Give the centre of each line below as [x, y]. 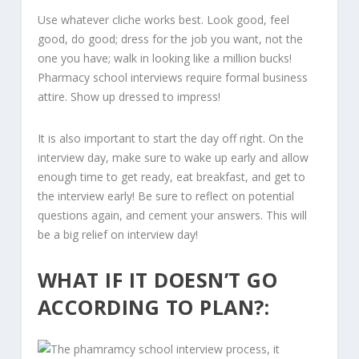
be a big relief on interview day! [117, 234]
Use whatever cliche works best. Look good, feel [163, 20]
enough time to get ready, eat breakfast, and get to [171, 176]
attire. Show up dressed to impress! [129, 97]
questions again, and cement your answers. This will [172, 215]
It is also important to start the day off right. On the [170, 138]
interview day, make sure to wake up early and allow [173, 157]
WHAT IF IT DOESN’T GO [157, 280]
